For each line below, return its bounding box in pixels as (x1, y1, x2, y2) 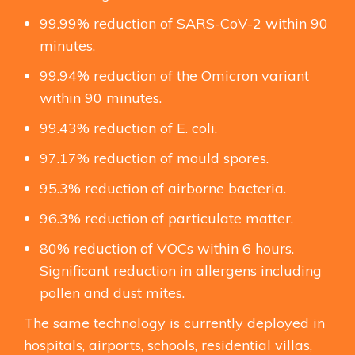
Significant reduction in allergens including (40, 261, 322, 280)
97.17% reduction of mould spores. (40, 148, 269, 167)
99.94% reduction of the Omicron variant (40, 66, 309, 85)
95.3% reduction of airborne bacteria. (40, 178, 286, 197)
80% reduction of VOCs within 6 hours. (40, 239, 294, 258)
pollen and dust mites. (40, 283, 185, 302)
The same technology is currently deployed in (24, 313, 325, 332)
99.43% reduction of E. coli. (40, 118, 217, 137)
